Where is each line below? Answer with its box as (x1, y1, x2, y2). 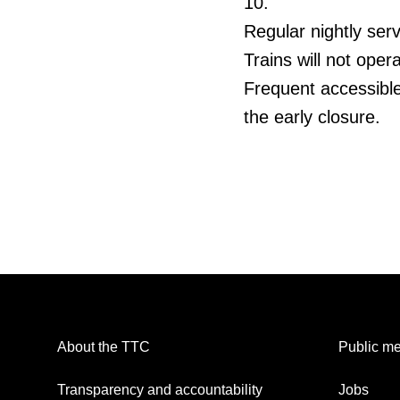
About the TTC (57, 339, 150, 355)
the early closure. (243, 107, 380, 128)
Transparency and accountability (57, 382, 262, 398)
